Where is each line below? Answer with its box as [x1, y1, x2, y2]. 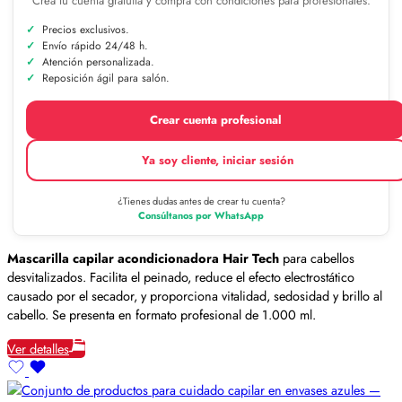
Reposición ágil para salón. [42, 69, 170, 86]
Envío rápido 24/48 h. [42, 37, 148, 54]
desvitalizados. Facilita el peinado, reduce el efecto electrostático [7, 267, 354, 287]
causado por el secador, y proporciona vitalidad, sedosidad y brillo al [7, 286, 382, 306]
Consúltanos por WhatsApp [138, 207, 264, 223]
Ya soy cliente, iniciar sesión [141, 151, 293, 169]
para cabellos [279, 249, 354, 268]
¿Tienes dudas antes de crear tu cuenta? [117, 193, 285, 208]
